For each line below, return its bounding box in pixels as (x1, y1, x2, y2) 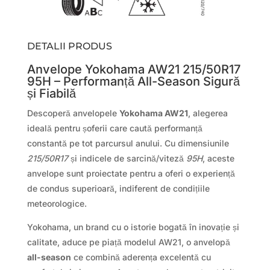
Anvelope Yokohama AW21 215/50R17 (27, 61, 240, 77)
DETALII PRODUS (27, 40, 112, 52)
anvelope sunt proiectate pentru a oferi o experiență (27, 168, 235, 178)
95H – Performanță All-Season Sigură (27, 74, 240, 89)
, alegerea (187, 107, 228, 118)
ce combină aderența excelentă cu (71, 251, 211, 262)
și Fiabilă (27, 86, 76, 101)
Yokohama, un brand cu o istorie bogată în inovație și (27, 221, 239, 232)
